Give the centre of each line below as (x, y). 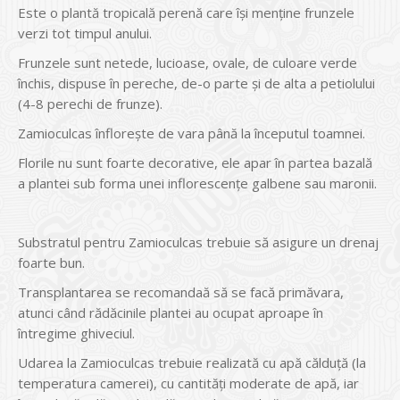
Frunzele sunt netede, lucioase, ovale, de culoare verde (187, 62)
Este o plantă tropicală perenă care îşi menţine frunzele (186, 12)
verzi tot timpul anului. (85, 33)
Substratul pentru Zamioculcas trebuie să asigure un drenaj (198, 242)
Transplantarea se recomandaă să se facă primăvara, (181, 292)
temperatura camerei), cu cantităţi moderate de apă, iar (188, 383)
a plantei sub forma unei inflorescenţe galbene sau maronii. (197, 183)
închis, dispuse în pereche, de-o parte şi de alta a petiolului (196, 83)
